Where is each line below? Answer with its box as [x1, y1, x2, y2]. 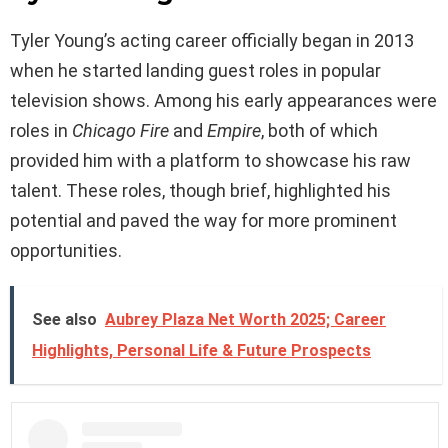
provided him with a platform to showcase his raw [10, 150, 411, 172]
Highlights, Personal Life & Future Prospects [32, 341, 371, 361]
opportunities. [10, 240, 122, 262]
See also [32, 310, 97, 330]
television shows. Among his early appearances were [10, 90, 437, 112]
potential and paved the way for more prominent [10, 210, 397, 232]
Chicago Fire [72, 120, 169, 142]
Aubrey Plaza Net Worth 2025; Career [105, 310, 386, 330]
